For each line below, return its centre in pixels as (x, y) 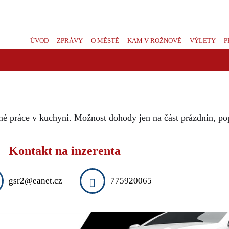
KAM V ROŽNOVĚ (154, 41)
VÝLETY (203, 41)
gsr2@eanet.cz (35, 180)
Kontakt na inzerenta (65, 151)
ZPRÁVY (70, 41)
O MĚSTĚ (105, 41)
